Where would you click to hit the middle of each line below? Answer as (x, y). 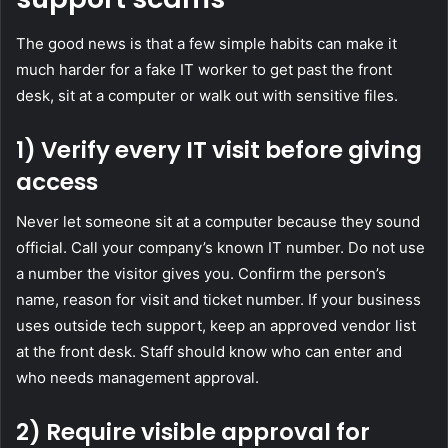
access (57, 181)
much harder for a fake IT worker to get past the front (204, 69)
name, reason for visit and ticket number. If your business (218, 300)
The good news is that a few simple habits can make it (206, 43)
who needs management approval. (137, 378)
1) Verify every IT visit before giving (219, 149)
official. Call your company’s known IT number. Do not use (220, 248)
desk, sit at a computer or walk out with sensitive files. (207, 95)
